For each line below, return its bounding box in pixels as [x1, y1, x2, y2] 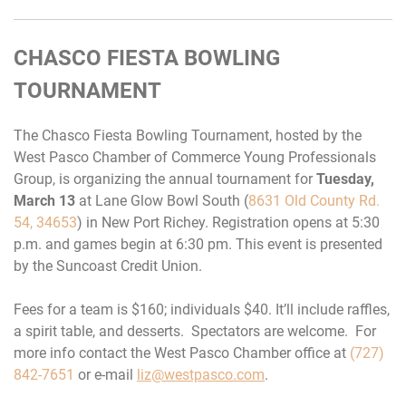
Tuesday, [316, 169, 374, 188]
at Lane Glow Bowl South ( [79, 191, 248, 209]
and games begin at [42, 235, 176, 253]
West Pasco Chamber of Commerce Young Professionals [14, 148, 376, 166]
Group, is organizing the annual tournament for [14, 169, 316, 188]
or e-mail [74, 365, 137, 383]
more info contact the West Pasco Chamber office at [14, 343, 350, 362]
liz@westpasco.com [137, 365, 265, 383]
